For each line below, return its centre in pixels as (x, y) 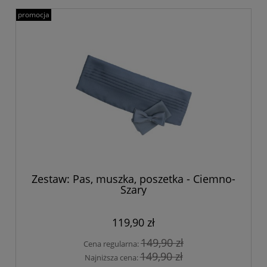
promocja (34, 15)
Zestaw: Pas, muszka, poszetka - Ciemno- (133, 179)
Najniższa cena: (112, 257)
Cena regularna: (112, 244)
